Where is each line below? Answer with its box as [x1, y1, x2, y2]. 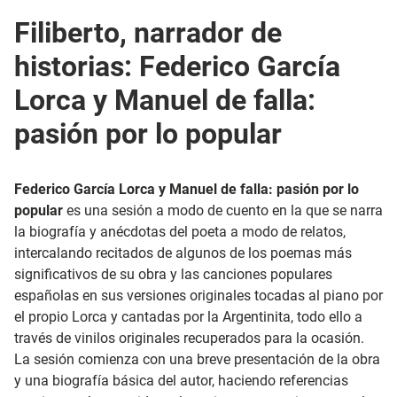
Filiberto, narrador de [14, 16, 282, 50]
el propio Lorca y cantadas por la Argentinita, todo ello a [14, 308, 362, 325]
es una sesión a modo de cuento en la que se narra [66, 202, 383, 219]
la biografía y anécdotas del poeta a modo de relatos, [14, 223, 346, 240]
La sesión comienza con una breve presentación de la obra [14, 351, 380, 368]
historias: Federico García [14, 50, 340, 83]
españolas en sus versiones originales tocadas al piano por [14, 287, 383, 304]
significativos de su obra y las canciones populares [14, 266, 332, 283]
